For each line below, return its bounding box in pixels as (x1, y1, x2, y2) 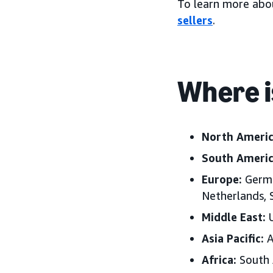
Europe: (202, 172, 242, 186)
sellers (177, 13, 213, 27)
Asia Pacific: (202, 232, 264, 245)
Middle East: (202, 210, 266, 224)
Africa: (202, 253, 236, 266)
